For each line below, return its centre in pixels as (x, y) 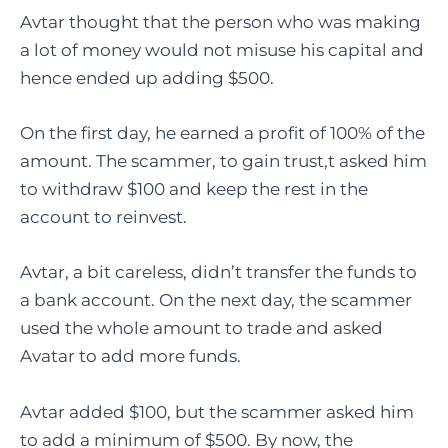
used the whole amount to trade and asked (201, 328)
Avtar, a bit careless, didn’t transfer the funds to (218, 272)
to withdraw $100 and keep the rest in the (194, 189)
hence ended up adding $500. (147, 78)
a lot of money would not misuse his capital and (222, 50)
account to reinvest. (103, 217)
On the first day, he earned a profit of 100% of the (222, 133)
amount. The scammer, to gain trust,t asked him (223, 161)
